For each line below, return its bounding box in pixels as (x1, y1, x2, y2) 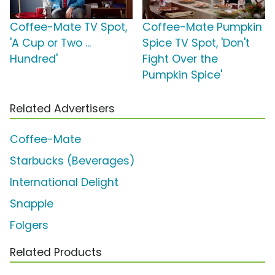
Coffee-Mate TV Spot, (10, 20, 127, 35)
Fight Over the (142, 52, 218, 67)
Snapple (10, 196, 53, 212)
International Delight (10, 175, 118, 190)
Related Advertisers (10, 101, 115, 117)
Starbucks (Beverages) (10, 153, 135, 169)
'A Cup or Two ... (10, 36, 91, 51)
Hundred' (10, 52, 58, 67)
